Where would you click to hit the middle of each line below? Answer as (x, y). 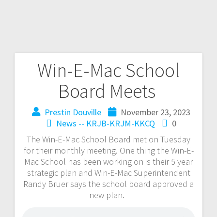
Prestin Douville (73, 112)
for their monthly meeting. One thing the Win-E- (108, 150)
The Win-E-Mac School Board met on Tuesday (108, 139)
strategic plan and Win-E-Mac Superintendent (108, 172)
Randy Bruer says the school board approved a (108, 184)
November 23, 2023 (155, 112)
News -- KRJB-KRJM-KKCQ (105, 123)
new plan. (108, 195)
